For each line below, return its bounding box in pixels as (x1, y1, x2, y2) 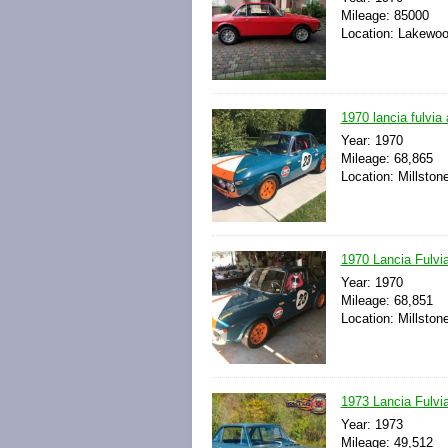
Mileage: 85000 (340, 8, 429, 24)
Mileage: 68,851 (340, 292, 433, 308)
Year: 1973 (340, 417, 403, 433)
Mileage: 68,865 (340, 150, 433, 166)
